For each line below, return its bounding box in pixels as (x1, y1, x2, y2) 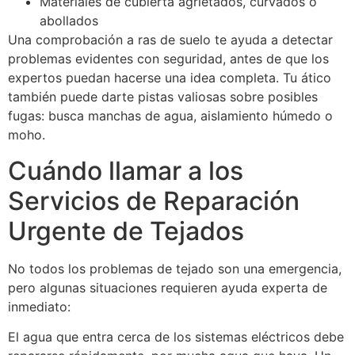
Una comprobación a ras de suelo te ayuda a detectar (8, 32, 333, 48)
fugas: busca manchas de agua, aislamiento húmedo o (8, 108, 333, 124)
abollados (40, 13, 98, 29)
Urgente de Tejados (8, 215, 244, 246)
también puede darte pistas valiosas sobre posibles (8, 89, 318, 105)
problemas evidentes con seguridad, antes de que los (8, 51, 329, 67)
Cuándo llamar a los (8, 155, 243, 186)
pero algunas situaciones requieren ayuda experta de (8, 279, 327, 296)
